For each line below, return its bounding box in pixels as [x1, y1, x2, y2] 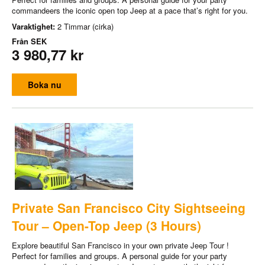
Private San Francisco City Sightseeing [12, 198, 245, 216]
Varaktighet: [12, 21, 57, 32]
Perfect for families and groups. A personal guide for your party [12, 250, 227, 261]
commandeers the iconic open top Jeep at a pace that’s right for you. [12, 5, 248, 16]
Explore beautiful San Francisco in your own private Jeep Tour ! [12, 239, 229, 251]
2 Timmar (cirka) [57, 21, 114, 32]
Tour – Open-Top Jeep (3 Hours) [12, 216, 201, 234]
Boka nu [27, 79, 62, 91]
